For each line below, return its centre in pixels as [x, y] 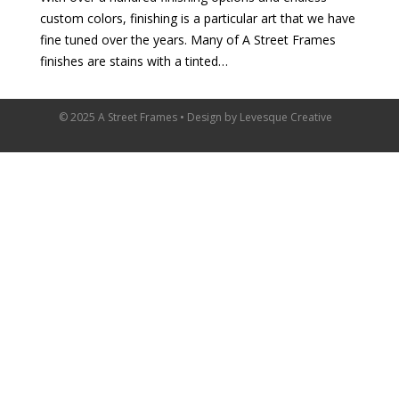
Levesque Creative [285, 117]
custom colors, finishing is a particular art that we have [198, 18]
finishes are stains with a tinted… [134, 61]
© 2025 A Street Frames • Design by [149, 117]
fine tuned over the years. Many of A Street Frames [188, 40]
